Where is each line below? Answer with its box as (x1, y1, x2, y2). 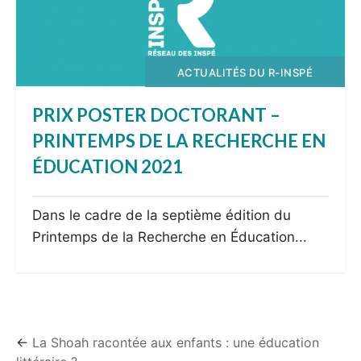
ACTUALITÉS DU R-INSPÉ (176, 65, 313, 79)
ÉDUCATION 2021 (32, 156, 184, 178)
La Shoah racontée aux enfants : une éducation (32, 334, 319, 351)
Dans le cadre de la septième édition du (32, 207, 292, 224)
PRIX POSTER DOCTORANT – (32, 104, 281, 127)
